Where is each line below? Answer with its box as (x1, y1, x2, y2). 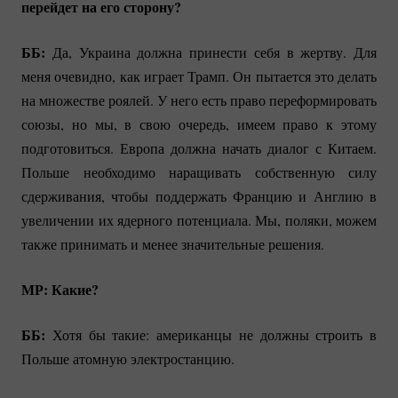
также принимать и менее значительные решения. (21, 234, 324, 253)
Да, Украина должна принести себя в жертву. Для (45, 42, 377, 61)
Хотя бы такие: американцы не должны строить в (45, 324, 377, 344)
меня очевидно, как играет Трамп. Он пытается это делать (21, 66, 377, 85)
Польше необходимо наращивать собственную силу (21, 162, 377, 181)
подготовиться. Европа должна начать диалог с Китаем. (21, 138, 377, 157)
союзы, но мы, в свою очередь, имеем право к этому (21, 114, 377, 133)
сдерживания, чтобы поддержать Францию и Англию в (21, 186, 377, 205)
